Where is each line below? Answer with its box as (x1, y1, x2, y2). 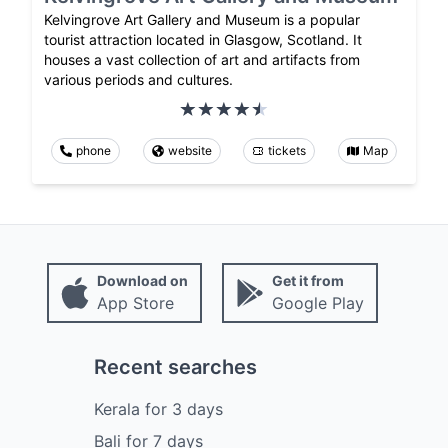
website (167, 142, 212, 158)
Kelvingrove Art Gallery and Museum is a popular (44, 10, 360, 28)
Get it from (271, 271, 344, 289)
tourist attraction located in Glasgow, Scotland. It (44, 30, 362, 48)
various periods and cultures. (44, 70, 233, 88)
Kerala (93, 398, 140, 419)
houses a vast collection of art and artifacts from (44, 50, 360, 68)
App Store (96, 292, 174, 313)
